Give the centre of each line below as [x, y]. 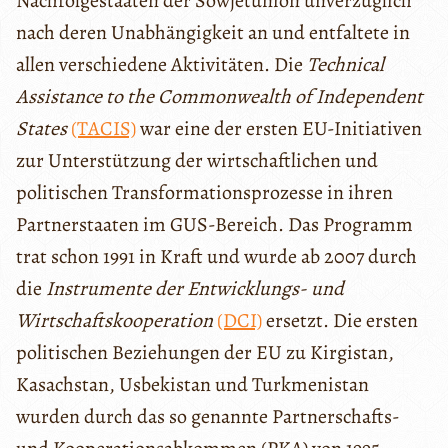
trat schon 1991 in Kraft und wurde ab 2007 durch [216, 257]
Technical [345, 65]
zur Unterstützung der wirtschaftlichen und [197, 161]
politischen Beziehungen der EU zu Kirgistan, [205, 353]
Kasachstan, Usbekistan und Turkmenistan [192, 385]
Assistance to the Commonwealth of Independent [219, 97]
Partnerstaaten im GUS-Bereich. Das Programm [214, 225]
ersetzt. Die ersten [340, 321]
